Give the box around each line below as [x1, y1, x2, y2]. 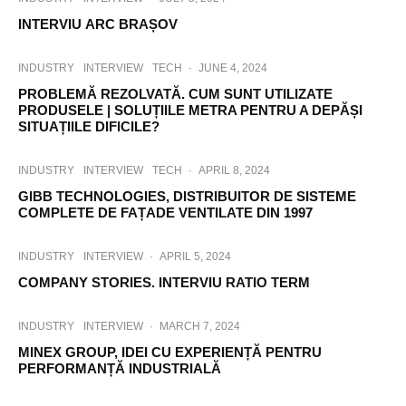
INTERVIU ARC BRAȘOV [18, 16, 178, 32]
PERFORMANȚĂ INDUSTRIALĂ [18, 361, 221, 376]
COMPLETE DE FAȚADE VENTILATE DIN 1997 [18, 205, 313, 220]
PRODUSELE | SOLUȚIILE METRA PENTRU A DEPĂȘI [18, 102, 362, 118]
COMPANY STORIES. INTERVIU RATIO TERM [18, 275, 310, 290]
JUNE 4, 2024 [198, 62, 267, 74]
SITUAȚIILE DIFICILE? [18, 119, 159, 134]
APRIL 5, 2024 [159, 250, 231, 263]
